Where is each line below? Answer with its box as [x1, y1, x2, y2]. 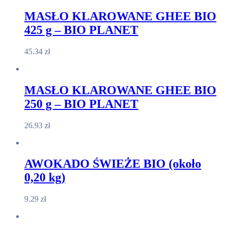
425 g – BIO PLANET [24, 23, 138, 36]
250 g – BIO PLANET [24, 97, 138, 110]
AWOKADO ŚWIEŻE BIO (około [24, 157, 201, 171]
